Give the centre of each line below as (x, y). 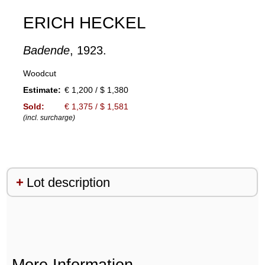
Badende (46, 51)
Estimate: (42, 90)
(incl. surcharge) (49, 118)
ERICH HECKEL (84, 23)
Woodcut (39, 74)
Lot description (68, 182)
